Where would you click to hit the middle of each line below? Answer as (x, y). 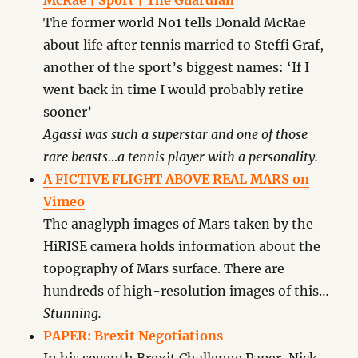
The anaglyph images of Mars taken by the (179, 224)
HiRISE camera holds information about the (182, 246)
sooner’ (68, 112)
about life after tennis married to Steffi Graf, (184, 45)
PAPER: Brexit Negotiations (133, 336)
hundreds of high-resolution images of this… (187, 291)
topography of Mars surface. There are (164, 268)
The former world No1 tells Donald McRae (175, 22)
